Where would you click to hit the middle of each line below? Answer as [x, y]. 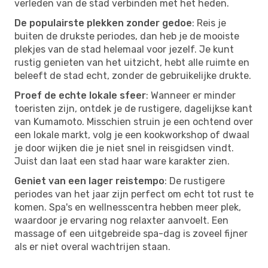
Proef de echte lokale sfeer [80, 95]
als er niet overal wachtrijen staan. [92, 246]
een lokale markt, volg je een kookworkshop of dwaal [132, 135]
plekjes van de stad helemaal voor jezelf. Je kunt [124, 49]
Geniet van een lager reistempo [89, 181]
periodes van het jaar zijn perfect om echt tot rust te [134, 194]
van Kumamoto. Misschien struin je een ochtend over [134, 121]
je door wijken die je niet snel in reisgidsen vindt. [124, 148]
